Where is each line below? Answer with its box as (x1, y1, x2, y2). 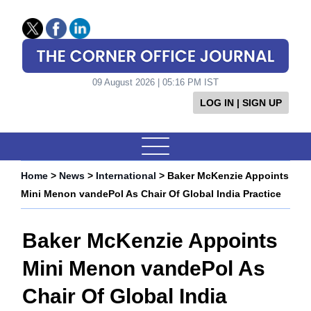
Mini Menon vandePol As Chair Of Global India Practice (21, 188, 281, 200)
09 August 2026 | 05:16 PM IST (92, 77, 219, 88)
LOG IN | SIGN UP (199, 97, 282, 109)
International (96, 170, 156, 182)
